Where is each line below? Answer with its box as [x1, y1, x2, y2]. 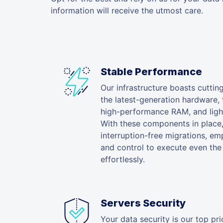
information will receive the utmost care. [51, 5, 203, 16]
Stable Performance [101, 65, 202, 78]
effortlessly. [101, 154, 145, 164]
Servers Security [101, 197, 186, 209]
